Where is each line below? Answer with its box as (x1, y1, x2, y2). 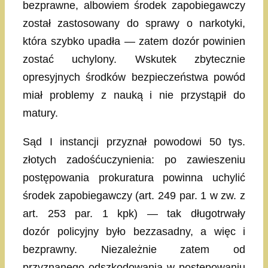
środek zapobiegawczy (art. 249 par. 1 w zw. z (23, 189, 245, 202)
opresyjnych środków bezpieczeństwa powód (23, 71, 245, 83)
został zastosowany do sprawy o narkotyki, (23, 17, 245, 29)
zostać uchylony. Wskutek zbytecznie (23, 53, 245, 65)
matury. (23, 106, 58, 119)
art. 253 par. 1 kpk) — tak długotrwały (23, 207, 245, 220)
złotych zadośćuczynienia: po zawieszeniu (23, 153, 245, 166)
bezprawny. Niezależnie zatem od (23, 243, 245, 255)
